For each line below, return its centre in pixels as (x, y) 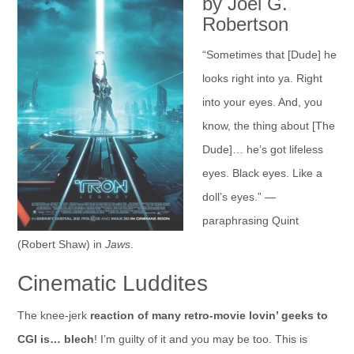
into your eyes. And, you (262, 102)
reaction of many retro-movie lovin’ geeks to (209, 315)
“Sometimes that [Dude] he (269, 55)
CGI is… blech (55, 339)
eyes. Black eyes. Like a (262, 173)
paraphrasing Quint (250, 220)
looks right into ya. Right (262, 78)
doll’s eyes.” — (239, 197)
